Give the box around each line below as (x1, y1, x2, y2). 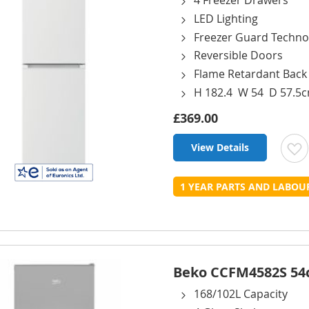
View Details (191, 140, 249, 154)
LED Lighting (194, 10, 258, 26)
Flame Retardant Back (194, 66, 307, 82)
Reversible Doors (194, 48, 283, 63)
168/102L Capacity (194, 286, 288, 302)
